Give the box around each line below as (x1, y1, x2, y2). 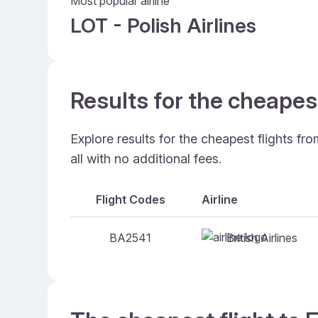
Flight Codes (95, 192, 165, 207)
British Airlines (226, 230, 297, 245)
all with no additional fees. (70, 151, 221, 166)
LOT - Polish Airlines (70, 13, 256, 38)
